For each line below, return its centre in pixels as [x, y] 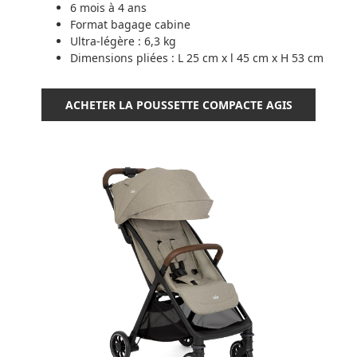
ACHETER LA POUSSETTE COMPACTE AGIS [178, 105]
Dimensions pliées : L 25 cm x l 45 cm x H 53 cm [197, 58]
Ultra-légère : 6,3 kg [123, 41]
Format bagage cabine [130, 25]
